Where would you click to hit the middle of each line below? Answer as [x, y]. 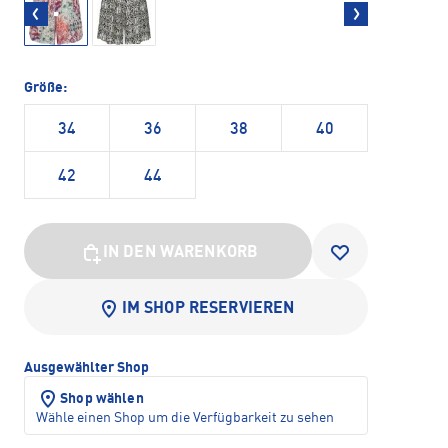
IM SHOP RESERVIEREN [208, 309]
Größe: [45, 88]
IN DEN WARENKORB [180, 253]
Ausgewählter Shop [86, 368]
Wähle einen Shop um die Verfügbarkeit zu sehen [185, 418]
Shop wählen [102, 399]
